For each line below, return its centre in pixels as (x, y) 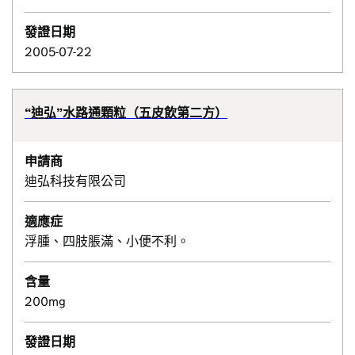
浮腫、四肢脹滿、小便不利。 (107, 241)
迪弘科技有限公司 (76, 181)
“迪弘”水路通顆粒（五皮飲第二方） (126, 113)
